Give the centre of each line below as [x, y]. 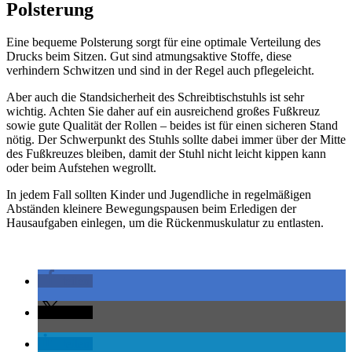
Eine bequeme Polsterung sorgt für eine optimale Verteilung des [163, 42]
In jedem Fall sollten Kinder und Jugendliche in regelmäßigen [159, 195]
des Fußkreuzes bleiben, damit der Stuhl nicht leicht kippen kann [166, 154]
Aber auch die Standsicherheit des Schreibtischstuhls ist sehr [155, 97]
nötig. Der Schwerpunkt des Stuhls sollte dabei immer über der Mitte [176, 140]
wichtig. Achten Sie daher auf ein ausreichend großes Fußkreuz [163, 112]
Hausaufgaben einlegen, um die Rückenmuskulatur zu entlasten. [165, 223]
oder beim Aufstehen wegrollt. [81, 168]
